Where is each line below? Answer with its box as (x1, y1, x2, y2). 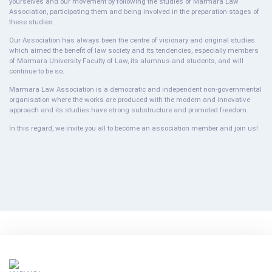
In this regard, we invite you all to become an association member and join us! (9, 124, 258, 132)
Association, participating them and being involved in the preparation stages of (9, 7, 259, 16)
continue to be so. (9, 67, 64, 75)
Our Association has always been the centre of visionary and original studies (9, 36, 255, 44)
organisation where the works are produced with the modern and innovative (9, 95, 250, 104)
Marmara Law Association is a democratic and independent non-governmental (9, 85, 262, 93)
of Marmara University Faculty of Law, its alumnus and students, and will (9, 56, 243, 65)
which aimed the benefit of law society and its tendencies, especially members (9, 46, 259, 55)
